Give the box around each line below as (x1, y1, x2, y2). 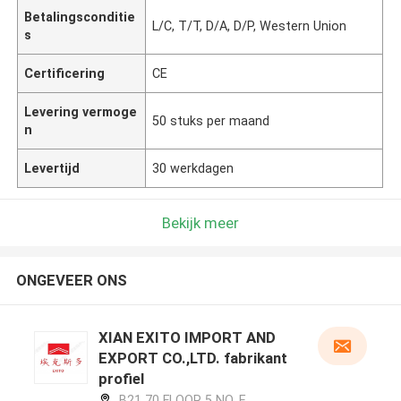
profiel (98, 370, 144, 388)
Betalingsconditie (24, 9, 136, 24)
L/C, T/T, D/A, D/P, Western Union (152, 18, 347, 33)
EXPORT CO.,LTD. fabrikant (98, 349, 287, 368)
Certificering (24, 65, 106, 81)
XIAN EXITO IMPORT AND (98, 328, 276, 347)
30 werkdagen (152, 160, 235, 175)
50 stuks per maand (152, 113, 270, 128)
